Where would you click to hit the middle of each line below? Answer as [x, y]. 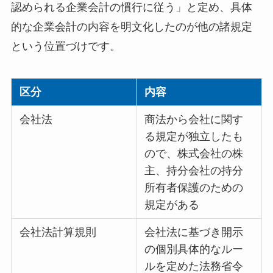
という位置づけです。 [66, 47]
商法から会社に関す [194, 120]
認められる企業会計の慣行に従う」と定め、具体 [131, 8]
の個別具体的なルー [194, 250]
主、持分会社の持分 [194, 171]
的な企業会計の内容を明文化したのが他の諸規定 [131, 27]
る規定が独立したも [194, 137]
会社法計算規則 [58, 232]
